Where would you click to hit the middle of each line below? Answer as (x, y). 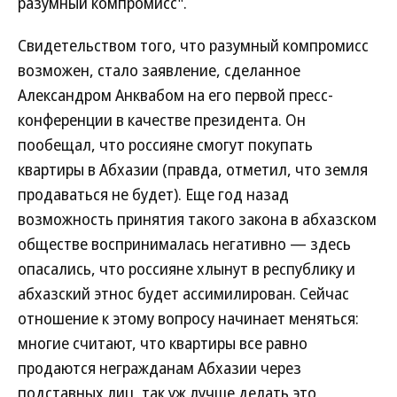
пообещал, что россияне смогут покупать (165, 144)
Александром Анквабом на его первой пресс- (175, 95)
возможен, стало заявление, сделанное (159, 70)
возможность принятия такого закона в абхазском (197, 219)
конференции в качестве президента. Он (162, 120)
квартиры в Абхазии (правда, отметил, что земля (193, 169)
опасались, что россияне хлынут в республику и (187, 269)
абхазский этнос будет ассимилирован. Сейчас (183, 293)
